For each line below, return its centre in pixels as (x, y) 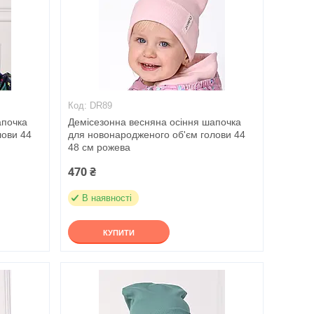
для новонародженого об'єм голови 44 (156, 135)
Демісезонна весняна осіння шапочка (154, 122)
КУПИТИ (118, 233)
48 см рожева (99, 147)
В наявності (107, 198)
